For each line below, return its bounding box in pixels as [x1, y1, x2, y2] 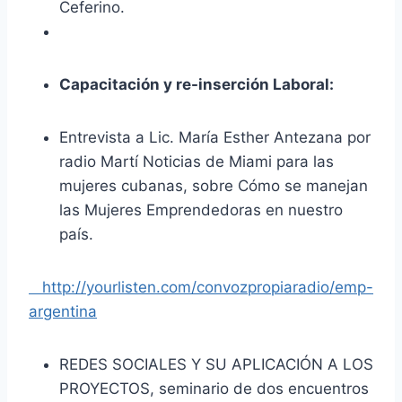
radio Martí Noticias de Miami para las [59, 152, 334, 170]
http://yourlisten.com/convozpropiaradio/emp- [29, 277, 373, 296]
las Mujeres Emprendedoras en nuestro [59, 200, 343, 219]
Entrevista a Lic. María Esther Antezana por [59, 127, 371, 146]
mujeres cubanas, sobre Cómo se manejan [59, 176, 368, 195]
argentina [29, 301, 97, 320]
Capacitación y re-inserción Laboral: [59, 74, 334, 93]
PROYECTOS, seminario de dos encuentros [59, 379, 369, 398]
